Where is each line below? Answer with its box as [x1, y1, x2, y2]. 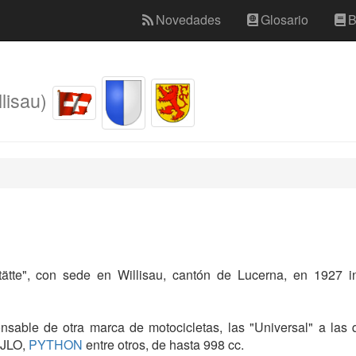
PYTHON [25, 335, 83, 354]
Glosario [261, 10, 308, 29]
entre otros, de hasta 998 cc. [83, 335, 244, 354]
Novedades [156, 10, 221, 29]
